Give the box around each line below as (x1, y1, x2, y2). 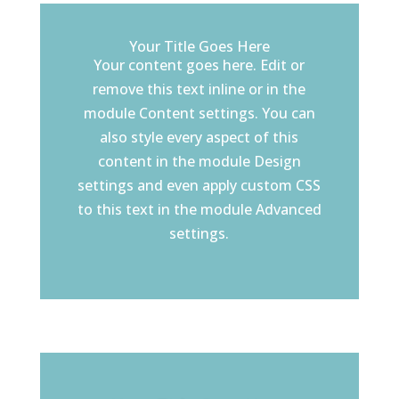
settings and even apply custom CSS (77, 175, 322, 195)
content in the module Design (97, 151, 301, 171)
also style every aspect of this (100, 127, 299, 147)
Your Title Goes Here (128, 37, 270, 56)
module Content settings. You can (83, 103, 315, 123)
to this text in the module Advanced (77, 199, 322, 219)
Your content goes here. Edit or (94, 55, 305, 75)
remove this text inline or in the (93, 79, 306, 99)
